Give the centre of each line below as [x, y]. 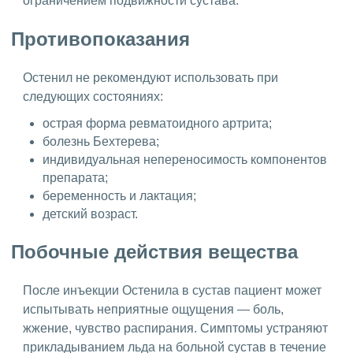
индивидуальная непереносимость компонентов [185, 160]
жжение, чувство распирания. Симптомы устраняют [175, 329]
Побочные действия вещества [154, 252]
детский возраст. [90, 214]
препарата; [75, 178]
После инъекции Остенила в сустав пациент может [172, 291]
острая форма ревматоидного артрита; [157, 124]
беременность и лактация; [119, 196]
